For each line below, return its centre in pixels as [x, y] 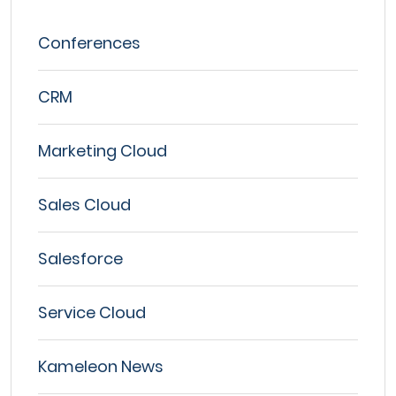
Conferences [89, 42]
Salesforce [80, 258]
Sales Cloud [84, 204]
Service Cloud [92, 312]
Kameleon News [101, 366]
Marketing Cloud [103, 150]
